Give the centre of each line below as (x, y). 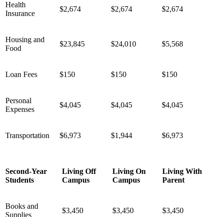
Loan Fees (21, 74)
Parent (173, 180)
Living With (182, 171)
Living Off (79, 171)
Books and (22, 206)
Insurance (21, 13)
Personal (18, 100)
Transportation (27, 135)
